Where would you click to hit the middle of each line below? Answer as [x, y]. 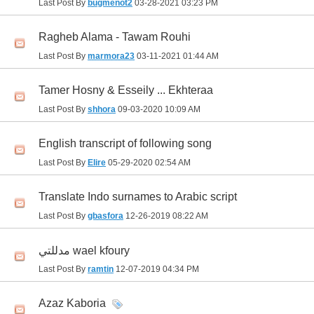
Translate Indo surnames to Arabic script [138, 197]
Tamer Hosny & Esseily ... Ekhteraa [126, 90]
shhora [102, 110]
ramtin [101, 269]
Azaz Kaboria [72, 303]
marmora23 [111, 56]
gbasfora [105, 216]
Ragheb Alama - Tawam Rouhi [115, 37]
